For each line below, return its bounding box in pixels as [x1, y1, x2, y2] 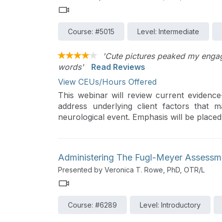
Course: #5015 [68, 27, 114, 36]
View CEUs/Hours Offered [58, 77, 157, 87]
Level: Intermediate [137, 27, 199, 36]
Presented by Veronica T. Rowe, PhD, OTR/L [58, 165, 205, 174]
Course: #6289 [68, 200, 117, 209]
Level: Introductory [140, 200, 201, 209]
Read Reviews [91, 62, 145, 72]
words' [58, 62, 84, 72]
